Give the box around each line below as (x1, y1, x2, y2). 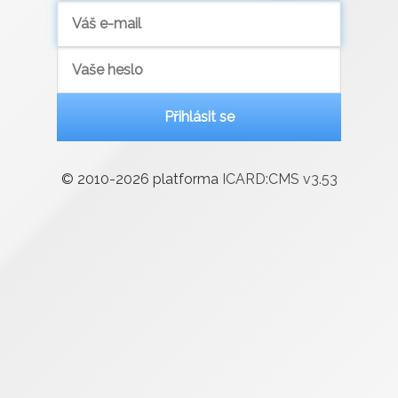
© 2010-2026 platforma (60, 171, 222, 187)
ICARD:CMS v (221, 171, 311, 187)
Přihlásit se (163, 108, 235, 125)
